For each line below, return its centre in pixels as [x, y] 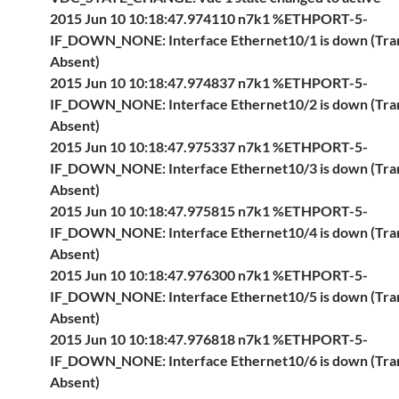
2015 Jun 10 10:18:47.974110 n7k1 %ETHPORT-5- [209, 18]
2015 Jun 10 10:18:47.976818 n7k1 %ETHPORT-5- [209, 339]
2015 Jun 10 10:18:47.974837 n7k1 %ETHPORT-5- [209, 82]
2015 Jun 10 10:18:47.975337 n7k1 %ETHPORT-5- [209, 147]
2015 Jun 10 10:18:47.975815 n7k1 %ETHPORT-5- [209, 211]
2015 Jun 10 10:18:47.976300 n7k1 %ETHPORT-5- [209, 275]
